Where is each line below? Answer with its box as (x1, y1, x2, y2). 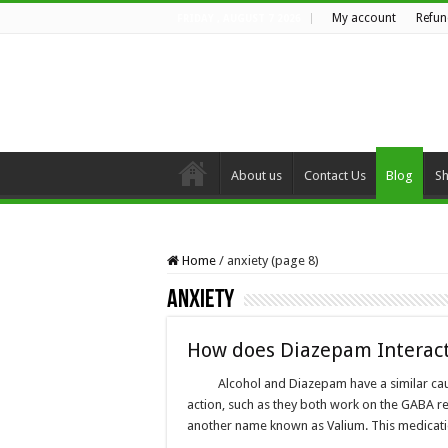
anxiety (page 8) (227, 253, 319, 268)
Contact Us (304, 168, 366, 183)
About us (231, 168, 282, 183)
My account (332, 11, 396, 25)
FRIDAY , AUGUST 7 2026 (177, 13, 301, 24)
